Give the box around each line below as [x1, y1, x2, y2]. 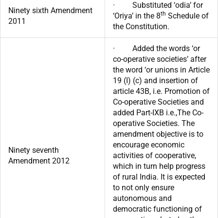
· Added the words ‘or [113, 43, 200, 53]
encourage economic [113, 140, 184, 149]
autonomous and [113, 193, 172, 203]
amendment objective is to [113, 129, 203, 139]
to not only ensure [113, 182, 174, 192]
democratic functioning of [113, 204, 202, 214]
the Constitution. [113, 21, 169, 31]
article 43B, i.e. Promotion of [113, 86, 210, 96]
